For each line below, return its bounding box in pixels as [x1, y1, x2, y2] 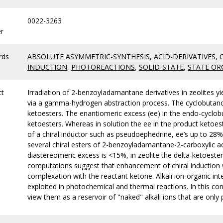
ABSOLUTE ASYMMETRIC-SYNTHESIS [27, 52, 150, 61]
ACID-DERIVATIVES [154, 52, 216, 61]
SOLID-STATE [139, 62, 184, 72]
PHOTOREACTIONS [71, 62, 135, 72]
